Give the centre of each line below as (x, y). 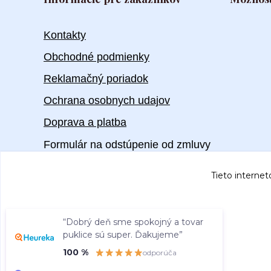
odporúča (160, 252)
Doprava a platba (85, 122)
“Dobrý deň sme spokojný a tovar (133, 222)
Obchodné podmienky (96, 57)
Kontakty (65, 35)
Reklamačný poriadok (96, 79)
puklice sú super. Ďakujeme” (123, 235)
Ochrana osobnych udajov (107, 100)
